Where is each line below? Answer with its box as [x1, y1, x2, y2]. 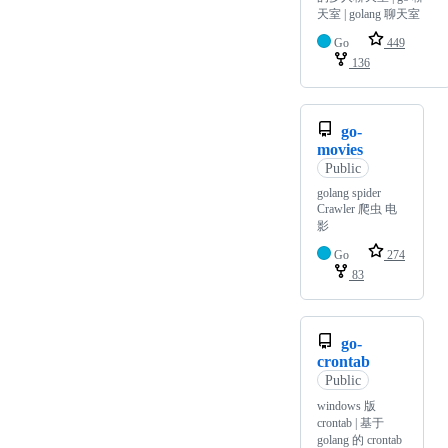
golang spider [317, 185, 381, 200]
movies [317, 140, 363, 158]
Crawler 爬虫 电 [317, 201, 397, 216]
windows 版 [317, 398, 376, 413]
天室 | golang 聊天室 [317, 6, 420, 21]
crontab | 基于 [317, 415, 384, 430]
